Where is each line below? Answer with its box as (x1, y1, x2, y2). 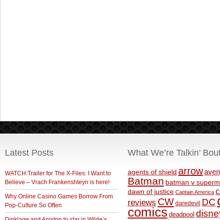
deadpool (169, 211, 194, 219)
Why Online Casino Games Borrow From (5, 193, 113, 200)
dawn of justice (128, 188, 174, 196)
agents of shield (128, 168, 177, 176)
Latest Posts (5, 148, 54, 158)
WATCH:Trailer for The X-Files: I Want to (5, 170, 111, 177)
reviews (128, 198, 156, 208)
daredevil (175, 200, 200, 207)
